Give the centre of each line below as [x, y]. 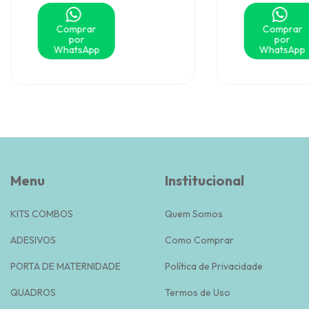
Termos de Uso [198, 292]
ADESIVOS [33, 240]
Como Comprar [199, 240]
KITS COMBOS [42, 213]
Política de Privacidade [214, 266]
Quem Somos [194, 213]
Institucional [205, 180]
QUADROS [33, 292]
